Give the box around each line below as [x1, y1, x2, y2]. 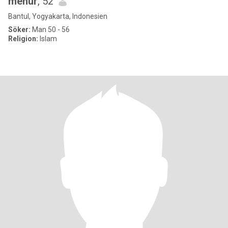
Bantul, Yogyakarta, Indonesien [8, 12, 107, 20]
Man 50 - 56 [31, 25, 70, 34]
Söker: [8, 25, 31, 34]
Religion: [8, 35, 38, 43]
